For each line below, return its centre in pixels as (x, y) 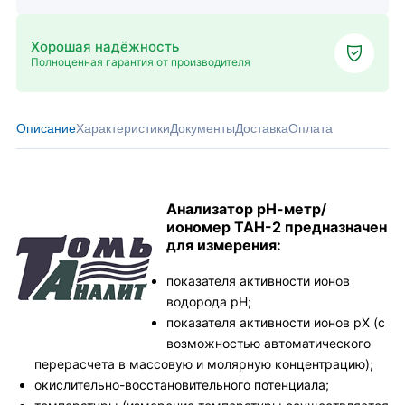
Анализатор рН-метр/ (246, 209)
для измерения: (224, 245)
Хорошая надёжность (105, 46)
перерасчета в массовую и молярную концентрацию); (204, 364)
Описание (46, 128)
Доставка (262, 128)
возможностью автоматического (268, 343)
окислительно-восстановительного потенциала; (182, 385)
